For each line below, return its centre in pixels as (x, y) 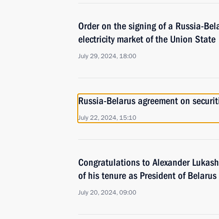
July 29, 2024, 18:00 (107, 56)
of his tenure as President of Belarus (147, 175)
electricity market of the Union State (147, 39)
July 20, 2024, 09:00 (107, 193)
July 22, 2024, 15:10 (107, 118)
